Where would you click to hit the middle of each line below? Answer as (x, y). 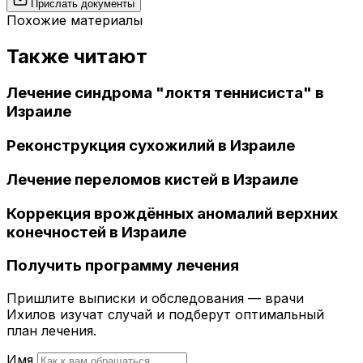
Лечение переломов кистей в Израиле (152, 179)
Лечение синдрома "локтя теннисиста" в (165, 93)
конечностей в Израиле (96, 232)
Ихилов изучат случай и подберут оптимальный (165, 314)
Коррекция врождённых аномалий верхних (172, 213)
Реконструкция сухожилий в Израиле (151, 146)
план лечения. (51, 331)
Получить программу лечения (123, 266)
